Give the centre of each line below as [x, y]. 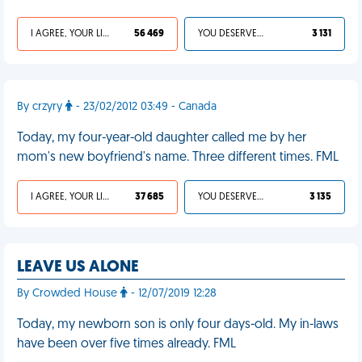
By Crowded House [69, 294]
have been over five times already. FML [126, 344]
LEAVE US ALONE [78, 267]
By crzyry [41, 107]
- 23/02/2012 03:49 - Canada [145, 107]
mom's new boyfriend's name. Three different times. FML [178, 158]
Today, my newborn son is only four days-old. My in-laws [178, 325]
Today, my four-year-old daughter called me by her [162, 138]
